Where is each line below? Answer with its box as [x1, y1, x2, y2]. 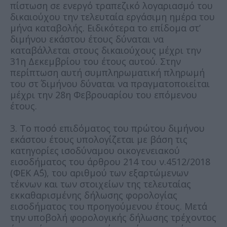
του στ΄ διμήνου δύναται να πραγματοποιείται [10, 77, 210, 90]
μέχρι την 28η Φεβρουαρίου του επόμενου [10, 88, 197, 101]
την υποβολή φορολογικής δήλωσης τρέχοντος [10, 211, 216, 223]
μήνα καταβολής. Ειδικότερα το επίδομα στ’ [10, 21, 201, 34]
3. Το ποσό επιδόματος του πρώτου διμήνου [10, 122, 205, 134]
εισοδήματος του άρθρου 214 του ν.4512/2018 [10, 155, 210, 168]
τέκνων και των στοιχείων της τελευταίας [10, 177, 191, 190]
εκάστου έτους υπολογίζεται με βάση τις [10, 133, 187, 145]
